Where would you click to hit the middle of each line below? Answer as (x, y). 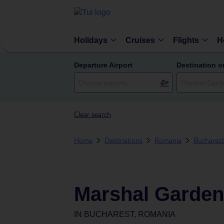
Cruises (140, 40)
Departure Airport (103, 65)
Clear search (92, 114)
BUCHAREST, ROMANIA (130, 214)
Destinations (123, 140)
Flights (186, 40)
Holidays (91, 40)
